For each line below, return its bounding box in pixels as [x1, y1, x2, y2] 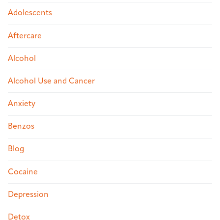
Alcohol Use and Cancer [8, 77, 95, 85]
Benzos [8, 123, 34, 131]
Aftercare [8, 32, 42, 40]
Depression [8, 191, 49, 199]
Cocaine [8, 168, 38, 176]
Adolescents [8, 9, 52, 18]
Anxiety [8, 100, 35, 109]
